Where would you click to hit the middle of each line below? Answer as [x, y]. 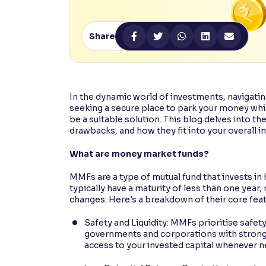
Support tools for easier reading [83, 73]
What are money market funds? [139, 153]
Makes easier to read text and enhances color [107, 31]
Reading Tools [56, 61]
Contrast [45, 18]
